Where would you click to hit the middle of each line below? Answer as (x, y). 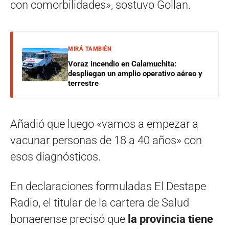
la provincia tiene (170, 219)
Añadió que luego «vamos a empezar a (104, 124)
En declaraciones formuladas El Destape (108, 186)
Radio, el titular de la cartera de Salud (100, 202)
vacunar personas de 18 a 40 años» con (106, 140)
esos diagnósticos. (55, 156)
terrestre (83, 83)
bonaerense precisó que (69, 219)
